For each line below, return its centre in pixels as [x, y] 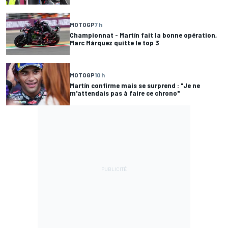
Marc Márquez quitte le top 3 [114, 43]
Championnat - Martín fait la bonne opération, [143, 35]
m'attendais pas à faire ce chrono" [125, 93]
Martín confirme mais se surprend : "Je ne [135, 85]
